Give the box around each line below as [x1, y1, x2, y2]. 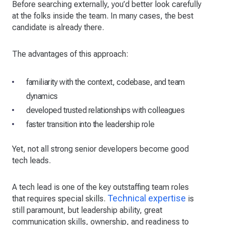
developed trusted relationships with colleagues [26, 105, 185, 115]
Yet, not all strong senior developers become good [12, 144, 189, 154]
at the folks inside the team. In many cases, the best [12, 11, 193, 21]
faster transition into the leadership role [26, 119, 155, 129]
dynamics [26, 91, 58, 101]
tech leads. [12, 155, 51, 165]
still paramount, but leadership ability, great [12, 205, 162, 215]
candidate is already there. [12, 22, 104, 32]
